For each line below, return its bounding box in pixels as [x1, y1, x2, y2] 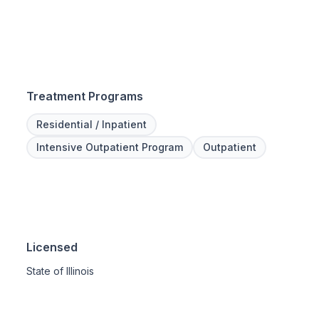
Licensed [26, 239, 78, 254]
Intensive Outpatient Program [36, 140, 184, 153]
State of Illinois [26, 264, 95, 277]
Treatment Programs [26, 88, 144, 103]
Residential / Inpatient [36, 117, 147, 130]
